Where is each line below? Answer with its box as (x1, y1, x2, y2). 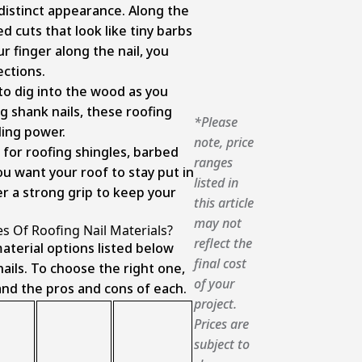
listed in (194, 174, 238, 192)
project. (194, 295, 237, 314)
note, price (194, 133, 254, 152)
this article (194, 194, 254, 213)
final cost (194, 255, 246, 273)
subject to (194, 335, 250, 354)
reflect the (194, 234, 252, 253)
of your (194, 275, 234, 293)
